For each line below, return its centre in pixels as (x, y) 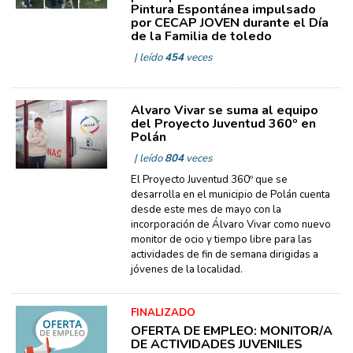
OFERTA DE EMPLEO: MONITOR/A (231, 331)
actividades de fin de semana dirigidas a (224, 254)
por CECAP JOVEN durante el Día (229, 22)
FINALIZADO (163, 312)
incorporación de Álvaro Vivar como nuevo (230, 224)
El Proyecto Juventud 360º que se (209, 179)
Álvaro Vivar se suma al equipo (224, 110)
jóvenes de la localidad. (186, 269)
